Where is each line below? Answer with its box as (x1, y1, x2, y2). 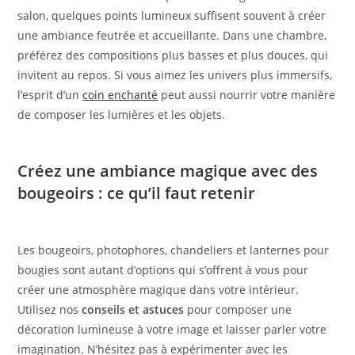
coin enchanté (82, 87, 158, 103)
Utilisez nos (17, 302, 82, 318)
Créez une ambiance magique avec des (17, 160, 319, 182)
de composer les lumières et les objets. (17, 107, 226, 123)
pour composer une (184, 302, 292, 318)
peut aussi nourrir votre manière (158, 87, 336, 103)
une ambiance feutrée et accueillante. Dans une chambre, (17, 28, 327, 44)
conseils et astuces (82, 302, 185, 318)
